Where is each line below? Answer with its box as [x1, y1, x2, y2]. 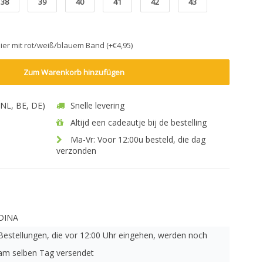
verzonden [56, 145, 96, 156]
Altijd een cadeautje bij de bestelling [68, 117, 207, 128]
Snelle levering [68, 100, 124, 111]
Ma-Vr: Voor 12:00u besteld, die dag [68, 134, 205, 145]
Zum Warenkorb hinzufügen [23, 67, 125, 77]
